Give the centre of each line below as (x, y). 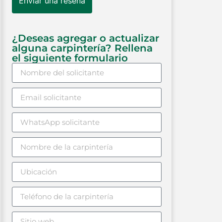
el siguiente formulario (70, 58)
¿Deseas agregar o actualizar (85, 38)
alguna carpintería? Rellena (82, 48)
